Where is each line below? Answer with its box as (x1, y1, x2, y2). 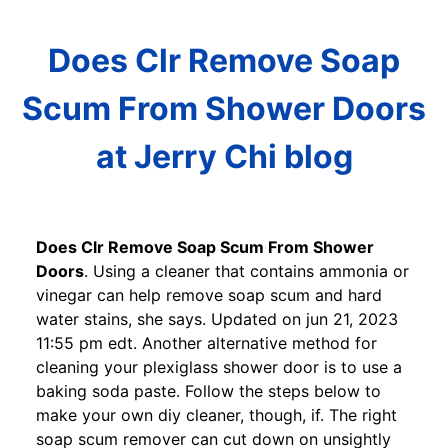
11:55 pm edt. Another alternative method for (36, 332, 377, 353)
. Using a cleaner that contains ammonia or (84, 260, 409, 281)
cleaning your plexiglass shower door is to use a (36, 356, 402, 377)
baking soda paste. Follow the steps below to (36, 380, 381, 401)
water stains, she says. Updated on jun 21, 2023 (36, 308, 398, 329)
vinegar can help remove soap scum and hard (36, 284, 382, 305)
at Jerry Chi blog (95, 137, 353, 177)
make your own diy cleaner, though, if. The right (36, 404, 397, 425)
